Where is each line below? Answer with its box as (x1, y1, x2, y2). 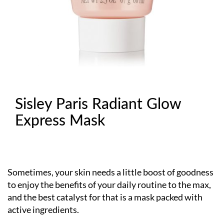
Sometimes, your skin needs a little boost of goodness (7, 166, 213, 177)
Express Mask (15, 113, 105, 128)
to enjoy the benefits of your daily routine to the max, (7, 179, 211, 190)
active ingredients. (7, 204, 79, 215)
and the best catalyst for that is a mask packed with (7, 191, 202, 202)
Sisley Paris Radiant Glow (15, 97, 181, 112)
